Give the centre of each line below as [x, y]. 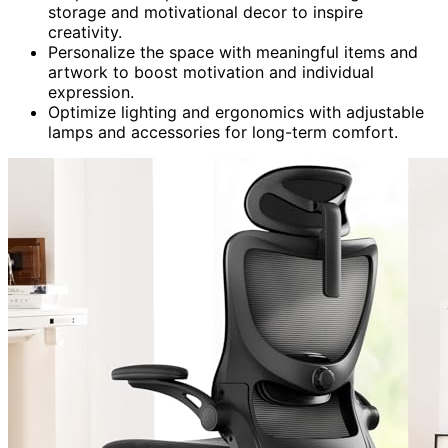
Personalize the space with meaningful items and [233, 51]
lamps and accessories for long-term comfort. [223, 131]
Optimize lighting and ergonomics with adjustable [236, 111]
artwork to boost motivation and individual [211, 71]
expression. [91, 91]
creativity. [85, 31]
